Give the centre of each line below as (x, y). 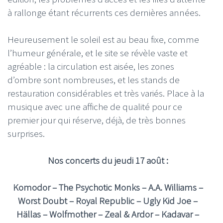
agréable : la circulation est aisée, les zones (91, 66)
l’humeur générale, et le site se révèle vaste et (98, 53)
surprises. (26, 133)
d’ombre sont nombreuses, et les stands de (94, 79)
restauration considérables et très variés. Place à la (106, 93)
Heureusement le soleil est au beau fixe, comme (103, 39)
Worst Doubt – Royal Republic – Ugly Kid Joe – (108, 200)
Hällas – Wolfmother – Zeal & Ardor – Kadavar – (108, 214)
